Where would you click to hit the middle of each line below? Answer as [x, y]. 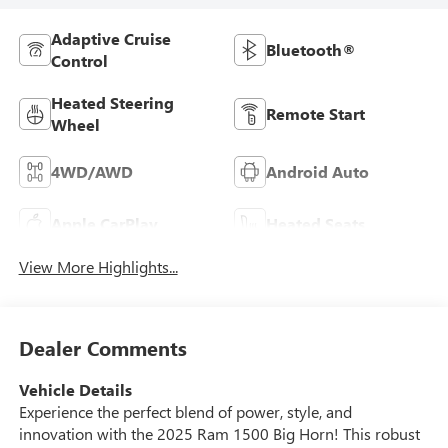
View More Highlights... [98, 266]
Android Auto [317, 171]
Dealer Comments [102, 348]
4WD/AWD [91, 171]
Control [79, 60]
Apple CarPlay [104, 223]
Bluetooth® [311, 49]
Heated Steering [112, 102]
